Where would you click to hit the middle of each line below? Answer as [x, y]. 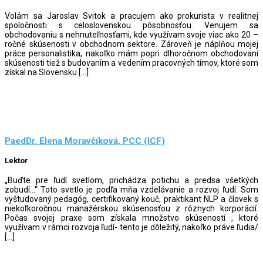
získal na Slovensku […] [47, 72]
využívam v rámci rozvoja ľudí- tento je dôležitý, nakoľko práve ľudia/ [131, 227]
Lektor [16, 161]
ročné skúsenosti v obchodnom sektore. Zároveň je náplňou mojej [131, 44]
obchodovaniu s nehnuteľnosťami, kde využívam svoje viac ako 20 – [131, 34]
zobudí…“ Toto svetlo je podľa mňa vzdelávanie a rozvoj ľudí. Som [131, 189]
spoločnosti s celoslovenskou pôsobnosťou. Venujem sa [131, 25]
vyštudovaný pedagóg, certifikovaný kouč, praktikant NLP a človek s [131, 199]
